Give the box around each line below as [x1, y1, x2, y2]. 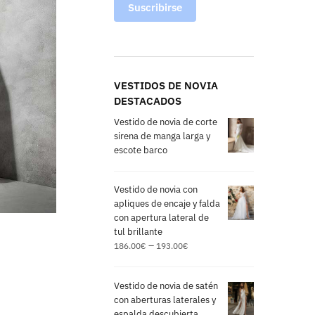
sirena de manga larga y [114, 129, 211, 142]
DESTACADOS [114, 94, 182, 108]
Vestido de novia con [114, 184, 198, 196]
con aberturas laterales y [114, 293, 217, 306]
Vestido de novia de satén [114, 279, 219, 292]
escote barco [114, 143, 168, 156]
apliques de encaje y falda [114, 198, 221, 210]
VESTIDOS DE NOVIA [114, 78, 219, 92]
